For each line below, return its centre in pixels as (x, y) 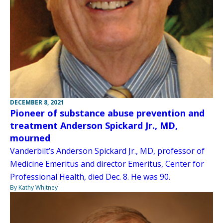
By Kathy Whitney (34, 188)
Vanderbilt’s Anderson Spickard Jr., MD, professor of (107, 151)
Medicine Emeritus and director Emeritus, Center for (107, 164)
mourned (30, 138)
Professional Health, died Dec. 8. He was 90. (90, 177)
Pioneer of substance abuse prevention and (107, 113)
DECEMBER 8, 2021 (37, 103)
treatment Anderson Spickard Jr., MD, (94, 126)
